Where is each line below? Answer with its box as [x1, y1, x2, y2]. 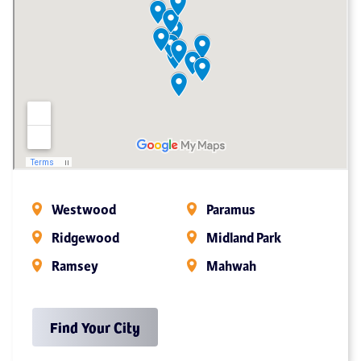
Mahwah [206, 257, 256, 275]
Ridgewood [52, 229, 119, 247]
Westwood [52, 201, 116, 218]
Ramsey [52, 257, 98, 275]
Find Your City [50, 316, 140, 337]
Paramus [206, 201, 255, 218]
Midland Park [206, 229, 281, 247]
